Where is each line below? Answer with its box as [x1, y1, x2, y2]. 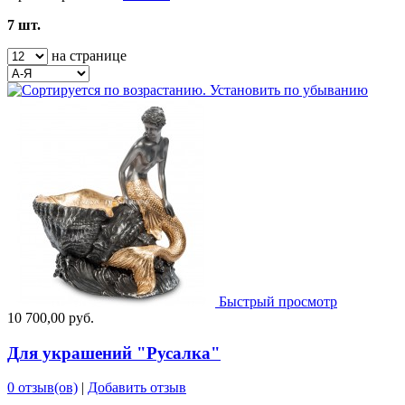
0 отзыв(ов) [7, 380, 78, 396]
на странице [48, 47, 127, 63]
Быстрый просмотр [219, 293, 337, 309]
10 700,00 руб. [7, 309, 94, 325]
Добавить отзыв [88, 380, 186, 396]
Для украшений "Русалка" [7, 343, 221, 363]
